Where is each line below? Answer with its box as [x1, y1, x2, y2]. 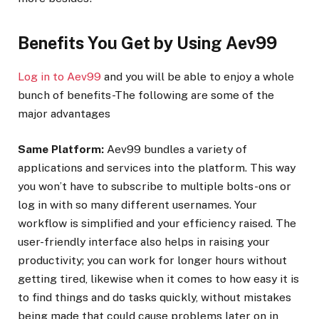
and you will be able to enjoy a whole [101, 70, 294, 84]
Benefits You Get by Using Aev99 [18, 33, 277, 53]
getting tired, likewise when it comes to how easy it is [18, 272, 299, 286]
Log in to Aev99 [18, 70, 101, 84]
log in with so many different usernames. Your [18, 198, 257, 212]
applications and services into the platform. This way [18, 161, 296, 175]
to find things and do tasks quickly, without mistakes [18, 291, 291, 305]
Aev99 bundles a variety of [104, 142, 247, 157]
